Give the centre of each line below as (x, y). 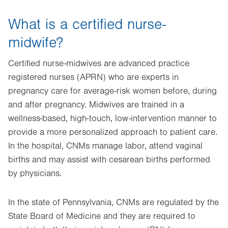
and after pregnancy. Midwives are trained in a (96, 105)
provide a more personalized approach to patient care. (113, 132)
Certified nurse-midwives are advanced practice (99, 64)
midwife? (36, 43)
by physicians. (35, 174)
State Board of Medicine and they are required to (102, 216)
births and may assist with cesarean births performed (109, 160)
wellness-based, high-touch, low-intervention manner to (112, 119)
